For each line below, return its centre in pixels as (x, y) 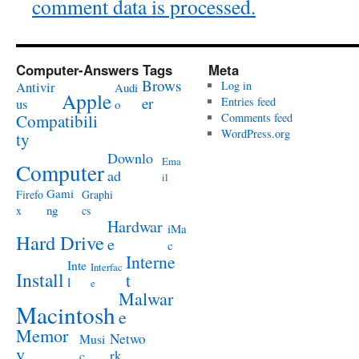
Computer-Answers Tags (94, 70)
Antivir (36, 87)
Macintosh (66, 315)
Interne (151, 262)
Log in (236, 85)
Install (40, 280)
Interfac (107, 267)
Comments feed (256, 117)
